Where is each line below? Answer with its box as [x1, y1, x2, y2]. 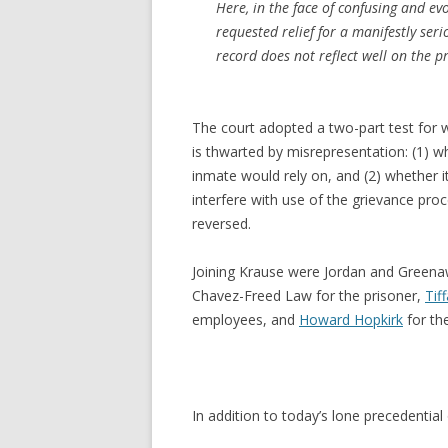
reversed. [192, 214, 251, 233]
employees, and [192, 310, 299, 329]
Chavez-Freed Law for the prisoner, [192, 286, 425, 305]
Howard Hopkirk [299, 310, 403, 329]
